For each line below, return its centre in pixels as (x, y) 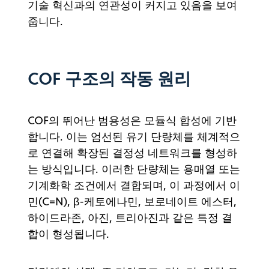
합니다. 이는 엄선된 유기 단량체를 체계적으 (134, 136)
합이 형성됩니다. (71, 234)
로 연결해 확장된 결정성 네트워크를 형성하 (132, 153)
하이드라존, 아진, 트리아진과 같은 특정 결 (130, 217)
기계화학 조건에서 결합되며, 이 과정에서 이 (134, 185)
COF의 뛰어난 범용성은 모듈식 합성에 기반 (132, 120)
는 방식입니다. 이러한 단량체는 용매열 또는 (134, 169)
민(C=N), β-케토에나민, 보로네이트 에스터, (132, 201)
